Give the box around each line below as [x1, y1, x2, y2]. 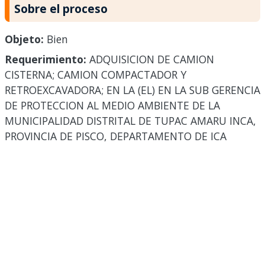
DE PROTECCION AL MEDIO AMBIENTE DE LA [5, 98, 220, 113]
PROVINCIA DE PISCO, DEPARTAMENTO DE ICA [5, 129, 227, 144]
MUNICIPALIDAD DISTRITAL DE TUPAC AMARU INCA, [5, 114, 256, 128]
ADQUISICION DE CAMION [86, 52, 214, 67]
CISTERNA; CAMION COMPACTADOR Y [5, 67, 186, 82]
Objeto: [5, 32, 44, 47]
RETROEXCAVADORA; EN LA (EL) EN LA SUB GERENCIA [5, 83, 260, 98]
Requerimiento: [5, 52, 86, 67]
